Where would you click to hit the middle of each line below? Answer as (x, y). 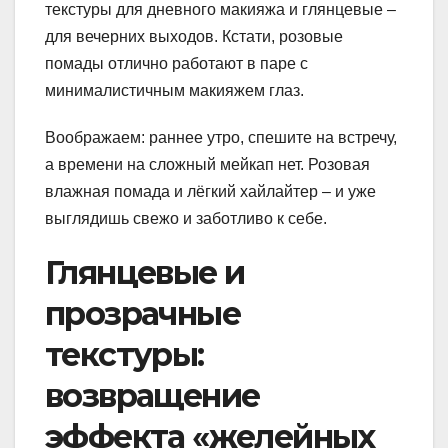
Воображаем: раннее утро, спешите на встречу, (221, 137)
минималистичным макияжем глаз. (174, 90)
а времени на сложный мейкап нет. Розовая (207, 164)
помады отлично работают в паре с (176, 63)
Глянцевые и (145, 272)
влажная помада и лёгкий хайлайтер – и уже (210, 191)
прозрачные (142, 313)
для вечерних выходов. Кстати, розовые (194, 36)
